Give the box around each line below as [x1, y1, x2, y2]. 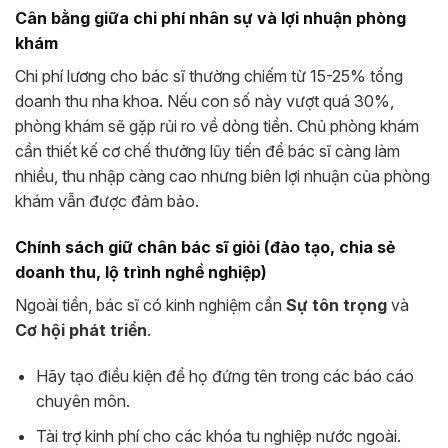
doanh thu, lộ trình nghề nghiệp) [15, 262, 267, 283]
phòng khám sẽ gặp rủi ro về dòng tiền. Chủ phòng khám [15, 116, 419, 137]
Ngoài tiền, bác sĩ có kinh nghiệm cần [15, 295, 286, 316]
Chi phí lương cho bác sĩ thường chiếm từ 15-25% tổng [15, 66, 403, 87]
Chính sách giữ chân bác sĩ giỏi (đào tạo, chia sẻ [15, 237, 395, 258]
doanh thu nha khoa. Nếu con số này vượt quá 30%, [15, 91, 394, 112]
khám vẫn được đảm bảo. [15, 191, 199, 212]
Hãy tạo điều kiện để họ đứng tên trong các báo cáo [35, 366, 414, 386]
